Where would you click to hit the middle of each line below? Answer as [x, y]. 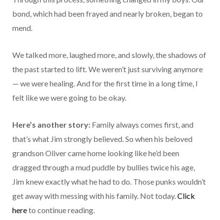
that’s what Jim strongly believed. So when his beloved [102, 139]
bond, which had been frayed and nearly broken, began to [108, 14]
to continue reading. [61, 210]
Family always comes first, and [142, 125]
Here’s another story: [51, 125]
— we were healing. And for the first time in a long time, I [105, 83]
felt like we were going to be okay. [69, 98]
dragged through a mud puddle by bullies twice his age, [104, 167]
